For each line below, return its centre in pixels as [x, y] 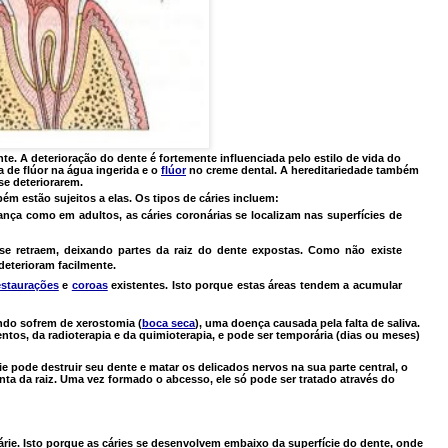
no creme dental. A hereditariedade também [304, 170]
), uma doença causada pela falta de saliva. [307, 322]
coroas [89, 284]
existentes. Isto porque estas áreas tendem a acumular [256, 284]
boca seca [168, 322]
